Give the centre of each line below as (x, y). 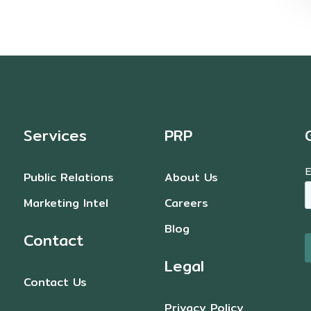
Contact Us (56, 283)
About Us (191, 178)
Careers (186, 203)
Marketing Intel (66, 203)
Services (56, 136)
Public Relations (69, 178)
